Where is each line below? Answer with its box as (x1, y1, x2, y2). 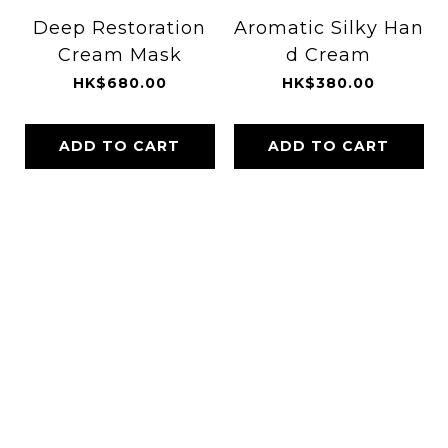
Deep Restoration (33, 16, 206, 39)
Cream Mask (57, 43, 182, 66)
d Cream (286, 43, 371, 66)
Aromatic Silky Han (233, 16, 424, 39)
